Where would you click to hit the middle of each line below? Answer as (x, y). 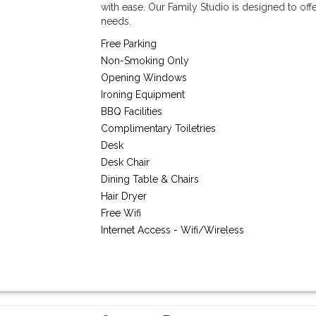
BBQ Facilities (132, 111)
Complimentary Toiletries (159, 128)
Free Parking (129, 44)
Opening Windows (144, 78)
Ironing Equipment (143, 95)
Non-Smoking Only (145, 61)
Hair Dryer (124, 196)
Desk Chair (126, 162)
